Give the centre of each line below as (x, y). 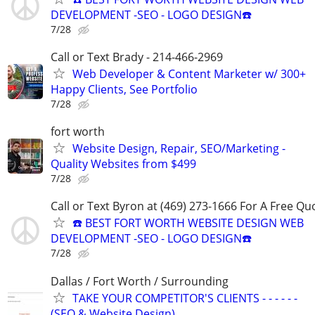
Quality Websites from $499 (123, 164)
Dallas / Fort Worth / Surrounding (140, 281)
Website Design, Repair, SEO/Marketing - (179, 149)
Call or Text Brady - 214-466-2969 (137, 57)
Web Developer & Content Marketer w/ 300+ (189, 74)
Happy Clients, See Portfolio (124, 89)
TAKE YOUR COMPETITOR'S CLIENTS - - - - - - (185, 298)
